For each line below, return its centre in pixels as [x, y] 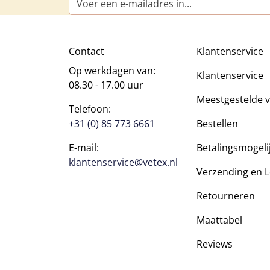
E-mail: [84, 147]
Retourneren [225, 196]
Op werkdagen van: [112, 70]
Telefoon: [90, 109]
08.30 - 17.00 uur [106, 85]
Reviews [214, 244]
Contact [86, 51]
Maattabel [219, 220]
